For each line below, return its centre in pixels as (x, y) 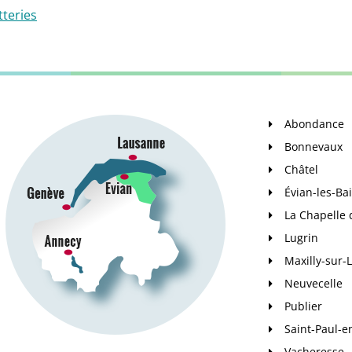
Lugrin (301, 238)
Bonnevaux (313, 147)
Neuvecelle (313, 283)
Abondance (314, 124)
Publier (303, 306)
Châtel (301, 169)
